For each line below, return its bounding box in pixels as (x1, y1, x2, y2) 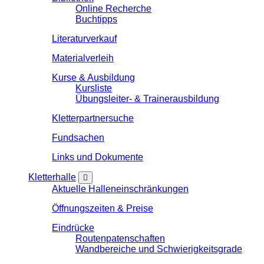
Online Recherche (75, 4, 151, 14)
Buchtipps (75, 14, 117, 24)
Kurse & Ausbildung (52, 72, 135, 82)
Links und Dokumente (52, 152, 143, 162)
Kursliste (75, 83, 112, 93)
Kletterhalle (28, 172, 76, 182)
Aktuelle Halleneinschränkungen (52, 184, 189, 194)
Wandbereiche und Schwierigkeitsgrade (75, 244, 242, 254)
